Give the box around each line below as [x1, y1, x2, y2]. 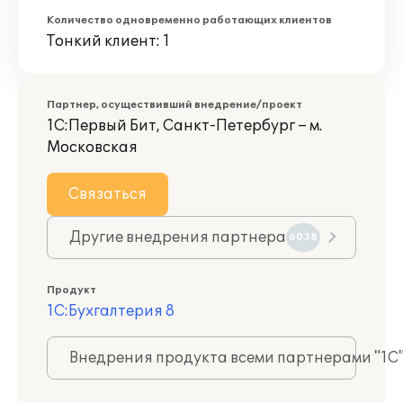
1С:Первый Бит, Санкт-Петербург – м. [47, 117, 322, 135]
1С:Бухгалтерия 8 [47, 302, 175, 320]
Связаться [68, 185, 147, 203]
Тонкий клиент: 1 [47, 32, 170, 50]
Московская [47, 139, 138, 157]
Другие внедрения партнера [69, 228, 286, 246]
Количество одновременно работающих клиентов [47, 14, 332, 26]
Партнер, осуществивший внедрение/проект [47, 99, 302, 111]
